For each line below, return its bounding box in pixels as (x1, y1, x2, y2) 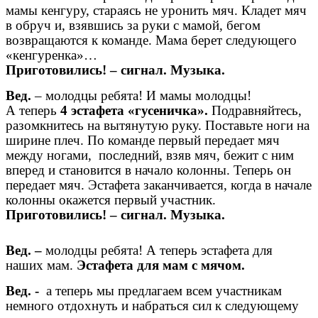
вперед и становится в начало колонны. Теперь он (6, 163, 291, 178)
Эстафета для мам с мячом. (77, 258, 245, 273)
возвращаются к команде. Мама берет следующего (6, 33, 297, 48)
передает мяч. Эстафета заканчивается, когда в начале (6, 177, 312, 193)
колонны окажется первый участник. (6, 192, 216, 208)
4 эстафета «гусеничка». (60, 103, 212, 119)
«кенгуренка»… (6, 48, 97, 63)
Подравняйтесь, (212, 103, 302, 119)
